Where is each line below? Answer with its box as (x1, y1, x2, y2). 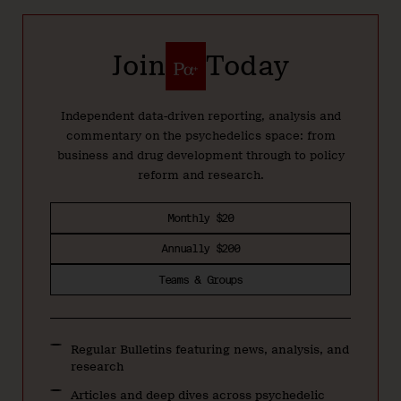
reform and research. (137, 167, 264, 182)
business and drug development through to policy (56, 148, 345, 162)
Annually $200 (161, 242, 240, 256)
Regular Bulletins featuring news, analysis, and (70, 342, 349, 356)
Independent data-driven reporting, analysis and (60, 108, 341, 123)
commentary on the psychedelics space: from (65, 128, 336, 142)
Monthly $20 (167, 210, 234, 225)
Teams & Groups (158, 272, 243, 286)
